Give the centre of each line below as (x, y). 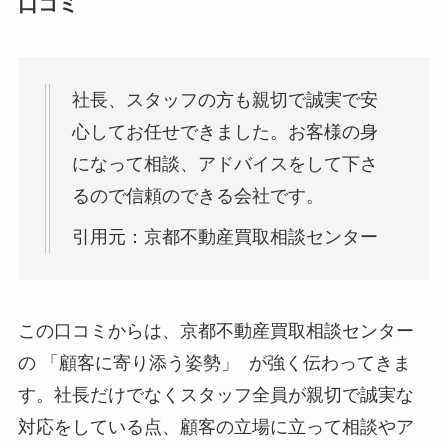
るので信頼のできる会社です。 (197, 195)
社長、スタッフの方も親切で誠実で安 (224, 99)
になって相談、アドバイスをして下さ (224, 163)
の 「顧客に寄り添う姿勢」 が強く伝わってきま (214, 363)
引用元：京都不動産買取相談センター (224, 236)
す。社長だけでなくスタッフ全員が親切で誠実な (215, 395)
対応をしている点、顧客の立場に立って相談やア (215, 427)
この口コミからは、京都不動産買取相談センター (215, 331)
